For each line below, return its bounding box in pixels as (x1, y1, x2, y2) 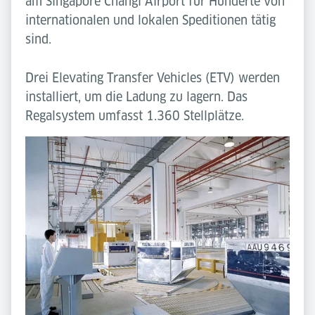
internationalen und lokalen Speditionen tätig (25, 13, 276, 27)
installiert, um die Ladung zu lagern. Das (25, 89, 247, 104)
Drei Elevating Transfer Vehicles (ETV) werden (25, 70, 280, 85)
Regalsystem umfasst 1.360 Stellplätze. (25, 108, 244, 123)
